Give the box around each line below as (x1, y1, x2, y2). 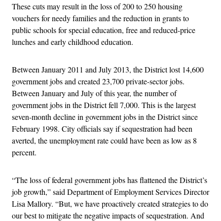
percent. (12, 147, 37, 157)
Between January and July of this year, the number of (12, 87, 177, 98)
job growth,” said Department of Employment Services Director (12, 186, 209, 197)
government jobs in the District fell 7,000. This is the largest (12, 99, 196, 110)
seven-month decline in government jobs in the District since (12, 111, 198, 122)
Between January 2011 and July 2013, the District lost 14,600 (12, 64, 204, 74)
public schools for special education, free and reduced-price (12, 24, 195, 35)
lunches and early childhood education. (12, 36, 133, 47)
